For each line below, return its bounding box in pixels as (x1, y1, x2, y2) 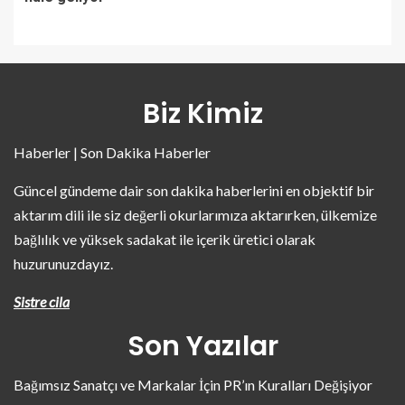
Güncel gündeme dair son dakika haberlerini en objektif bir (14, 182, 374, 199)
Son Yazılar (127, 327, 278, 365)
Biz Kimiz (142, 95, 263, 133)
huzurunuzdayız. (14, 255, 113, 272)
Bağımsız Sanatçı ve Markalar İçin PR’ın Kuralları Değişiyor (14, 376, 372, 393)
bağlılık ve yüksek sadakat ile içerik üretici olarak (14, 231, 316, 248)
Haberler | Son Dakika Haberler (14, 144, 211, 161)
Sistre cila (14, 293, 70, 310)
